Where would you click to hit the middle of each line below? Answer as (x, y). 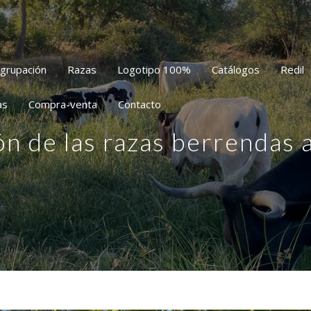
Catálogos (236, 69)
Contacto (140, 104)
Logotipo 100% (154, 69)
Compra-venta (63, 104)
